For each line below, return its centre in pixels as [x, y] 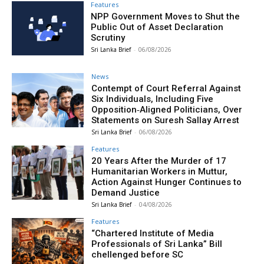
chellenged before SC [138, 254]
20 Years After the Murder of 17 [159, 161]
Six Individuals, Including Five [153, 99]
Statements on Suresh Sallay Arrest [166, 120]
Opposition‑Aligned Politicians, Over [167, 109]
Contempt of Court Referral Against [166, 88]
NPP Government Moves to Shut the [166, 17]
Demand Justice [126, 192]
